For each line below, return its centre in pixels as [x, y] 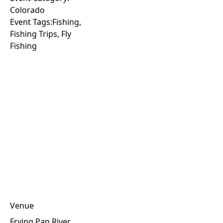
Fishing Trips [34, 34]
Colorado [27, 10]
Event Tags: [31, 22]
